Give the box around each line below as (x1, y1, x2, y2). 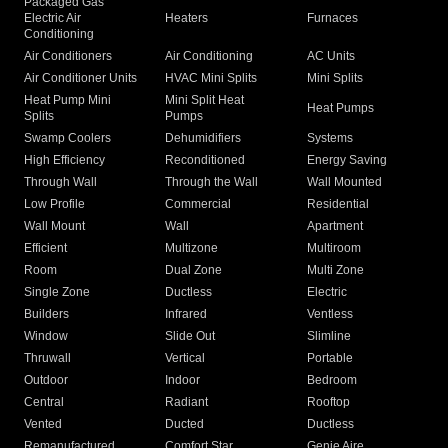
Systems (306, 131, 353, 146)
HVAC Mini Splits (165, 71, 258, 86)
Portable (306, 351, 353, 366)
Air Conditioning (165, 49, 254, 64)
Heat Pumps (306, 101, 374, 116)
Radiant (165, 395, 209, 410)
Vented (24, 417, 62, 432)
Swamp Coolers (24, 131, 111, 146)
